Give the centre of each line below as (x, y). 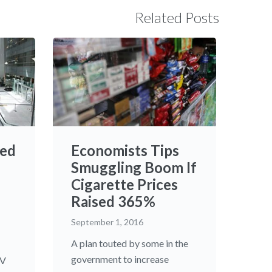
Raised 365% (113, 201)
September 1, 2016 (107, 222)
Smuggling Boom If (134, 167)
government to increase (120, 259)
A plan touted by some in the (129, 243)
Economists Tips (125, 150)
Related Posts (177, 17)
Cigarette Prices (124, 184)
